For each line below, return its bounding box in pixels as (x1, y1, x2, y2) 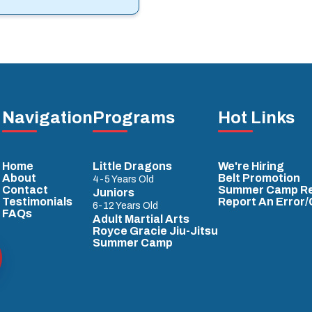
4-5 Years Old (92, 174, 154, 185)
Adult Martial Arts (92, 213, 189, 226)
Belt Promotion (217, 172, 300, 185)
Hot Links (217, 109, 295, 127)
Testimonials (1, 196, 72, 208)
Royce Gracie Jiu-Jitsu (92, 225, 218, 237)
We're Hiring (217, 160, 284, 173)
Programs (92, 109, 175, 127)
